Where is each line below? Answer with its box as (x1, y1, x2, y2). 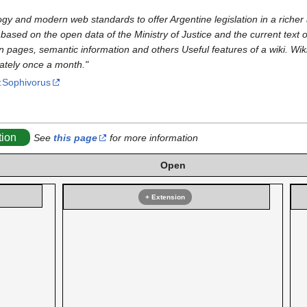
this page (53, 132, 97, 143)
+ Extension (145, 193, 185, 201)
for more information (107, 132, 198, 143)
